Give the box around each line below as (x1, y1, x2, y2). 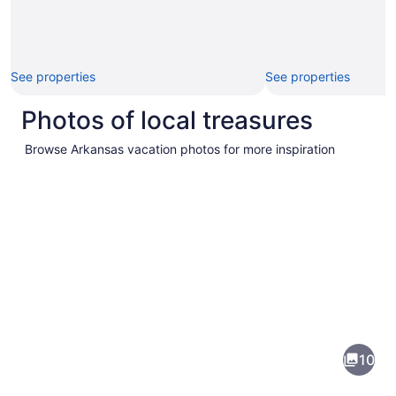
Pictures (10, 279, 95, 306)
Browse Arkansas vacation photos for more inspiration (25, 141, 335, 157)
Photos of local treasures (21, 105, 313, 136)
